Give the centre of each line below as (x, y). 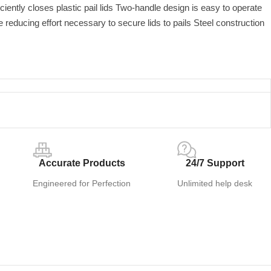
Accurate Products (82, 163)
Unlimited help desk (215, 184)
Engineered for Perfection (82, 184)
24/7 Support (215, 163)
